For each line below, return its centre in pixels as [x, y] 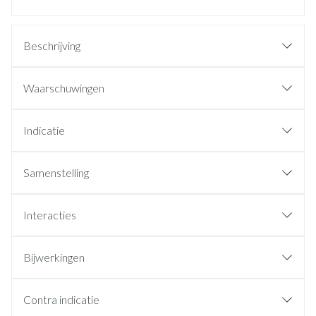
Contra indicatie [61, 299]
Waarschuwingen [64, 88]
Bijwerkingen [54, 257]
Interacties [50, 215]
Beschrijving [52, 45]
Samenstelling [56, 172]
